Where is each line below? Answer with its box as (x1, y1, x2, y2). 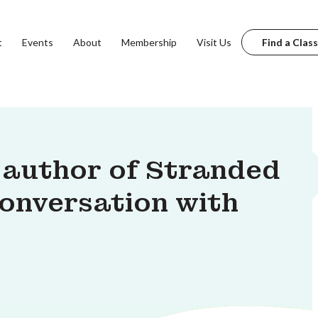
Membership (121, 35, 177, 48)
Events (21, 35, 53, 48)
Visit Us (196, 35, 231, 48)
